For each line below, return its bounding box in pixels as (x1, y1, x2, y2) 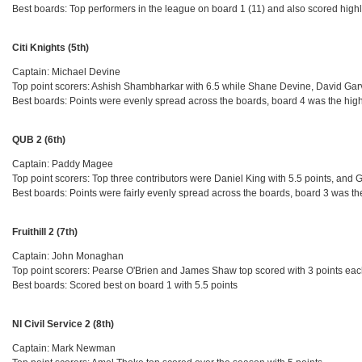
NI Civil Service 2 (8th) (12, 318, 115, 330)
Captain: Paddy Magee (12, 158, 114, 170)
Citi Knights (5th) (12, 42, 90, 54)
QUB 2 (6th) (12, 134, 66, 146)
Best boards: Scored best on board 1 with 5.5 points (12, 280, 238, 292)
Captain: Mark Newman (12, 343, 116, 355)
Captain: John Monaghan (12, 250, 124, 263)
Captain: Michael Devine (12, 66, 121, 78)
